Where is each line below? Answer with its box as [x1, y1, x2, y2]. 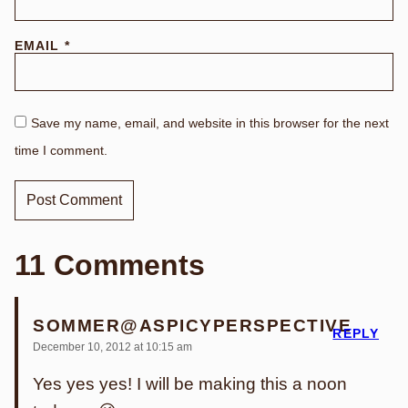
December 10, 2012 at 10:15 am [33, 341, 192, 354]
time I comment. [15, 143, 107, 158]
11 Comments [15, 249, 205, 282]
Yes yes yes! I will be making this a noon [33, 374, 347, 394]
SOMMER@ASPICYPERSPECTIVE [33, 316, 352, 335]
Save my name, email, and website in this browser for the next [31, 116, 389, 131]
